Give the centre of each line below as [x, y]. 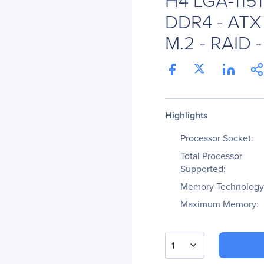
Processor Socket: [217, 138]
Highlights [187, 115]
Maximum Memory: [220, 204]
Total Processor [211, 156]
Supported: [203, 169]
